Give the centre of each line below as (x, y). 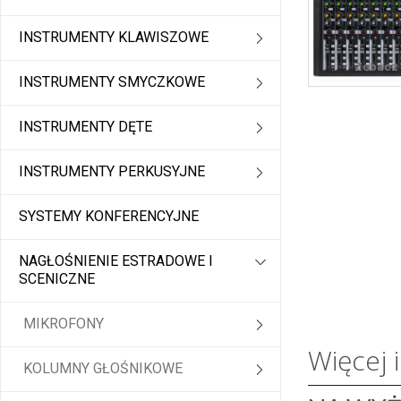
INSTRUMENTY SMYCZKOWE (112, 82)
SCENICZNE (57, 279)
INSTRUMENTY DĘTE (85, 127)
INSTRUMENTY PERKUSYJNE (112, 172)
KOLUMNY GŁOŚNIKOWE (103, 369)
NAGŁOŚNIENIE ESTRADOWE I (116, 261)
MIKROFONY (64, 324)
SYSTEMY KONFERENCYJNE (109, 217)
